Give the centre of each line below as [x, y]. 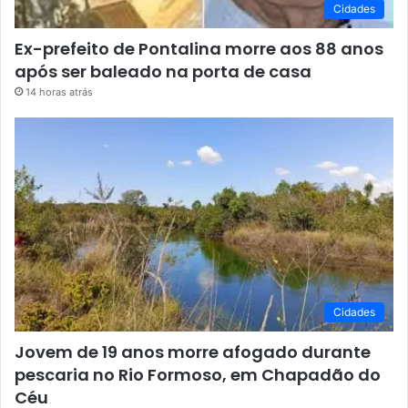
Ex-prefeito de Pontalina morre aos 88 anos [199, 49]
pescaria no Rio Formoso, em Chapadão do [198, 374]
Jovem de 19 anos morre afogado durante [193, 352]
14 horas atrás [59, 92]
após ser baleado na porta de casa [163, 72]
